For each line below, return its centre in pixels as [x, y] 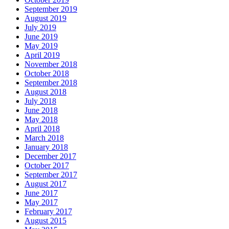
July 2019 [40, 27]
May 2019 [41, 45]
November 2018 [51, 64]
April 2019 [42, 55]
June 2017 [41, 193]
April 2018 [42, 128]
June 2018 [41, 110]
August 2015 [45, 220]
